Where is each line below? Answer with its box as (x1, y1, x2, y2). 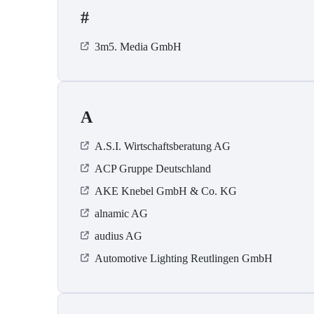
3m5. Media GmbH (95, 41, 182, 53)
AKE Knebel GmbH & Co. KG (95, 185, 237, 198)
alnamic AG (95, 207, 148, 220)
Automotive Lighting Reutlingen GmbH (95, 252, 273, 265)
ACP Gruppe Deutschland (95, 163, 211, 175)
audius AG (95, 230, 142, 243)
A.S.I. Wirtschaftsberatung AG (95, 140, 231, 153)
